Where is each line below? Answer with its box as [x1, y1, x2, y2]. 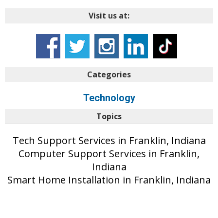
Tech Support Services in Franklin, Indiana [12, 133, 206, 147]
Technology [83, 91, 135, 104]
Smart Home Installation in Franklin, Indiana [7, 173, 211, 186]
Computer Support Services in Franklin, [18, 146, 200, 160]
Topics [96, 110, 122, 122]
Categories [87, 69, 131, 80]
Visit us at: [89, 10, 129, 21]
